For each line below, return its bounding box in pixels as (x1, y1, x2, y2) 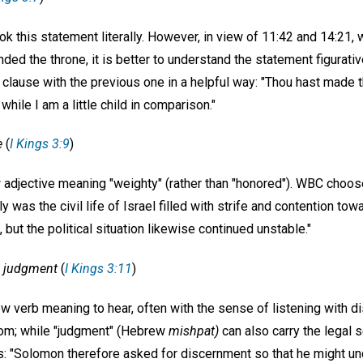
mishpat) (169, 322, 219, 339)
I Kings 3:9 (10, 136, 70, 152)
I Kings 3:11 (65, 260, 132, 276)
